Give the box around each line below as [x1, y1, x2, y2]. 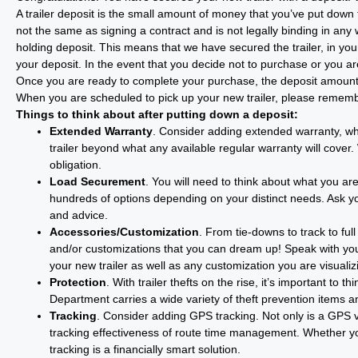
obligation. [50, 158, 101, 171]
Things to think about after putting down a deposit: [16, 108, 298, 121]
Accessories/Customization [50, 225, 199, 238]
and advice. [50, 209, 108, 221]
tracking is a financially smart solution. [50, 343, 241, 356]
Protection [50, 276, 106, 288]
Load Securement [50, 175, 145, 188]
